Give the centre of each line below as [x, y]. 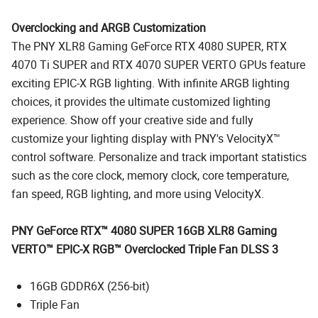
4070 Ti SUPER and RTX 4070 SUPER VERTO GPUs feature [158, 64]
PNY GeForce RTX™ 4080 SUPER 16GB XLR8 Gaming [144, 230]
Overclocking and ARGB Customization [109, 27]
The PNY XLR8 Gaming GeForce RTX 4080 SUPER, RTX [149, 46]
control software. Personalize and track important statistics [159, 157]
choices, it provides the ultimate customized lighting [141, 101]
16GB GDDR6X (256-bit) [90, 286]
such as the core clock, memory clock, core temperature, [150, 175]
